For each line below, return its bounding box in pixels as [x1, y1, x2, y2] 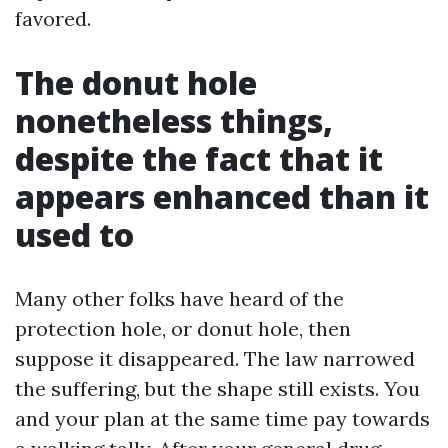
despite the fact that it [15, 137, 383, 180]
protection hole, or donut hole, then [15, 316, 351, 341]
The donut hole [15, 61, 257, 104]
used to [15, 213, 134, 256]
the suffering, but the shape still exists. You [15, 376, 420, 401]
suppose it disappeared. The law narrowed [15, 346, 415, 371]
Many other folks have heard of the [15, 286, 344, 311]
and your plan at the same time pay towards [15, 406, 430, 431]
